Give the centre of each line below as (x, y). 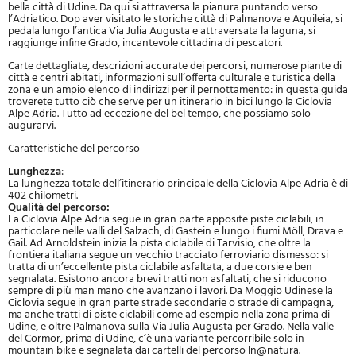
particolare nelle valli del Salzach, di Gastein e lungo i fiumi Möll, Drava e (176, 232)
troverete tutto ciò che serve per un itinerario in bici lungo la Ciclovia (170, 103)
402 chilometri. (43, 196)
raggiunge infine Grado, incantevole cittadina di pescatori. (145, 44)
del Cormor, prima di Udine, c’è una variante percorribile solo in (156, 339)
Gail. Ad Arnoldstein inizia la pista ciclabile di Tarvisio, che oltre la (159, 244)
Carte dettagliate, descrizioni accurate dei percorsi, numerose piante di (175, 67)
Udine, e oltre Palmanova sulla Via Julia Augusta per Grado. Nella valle (171, 327)
